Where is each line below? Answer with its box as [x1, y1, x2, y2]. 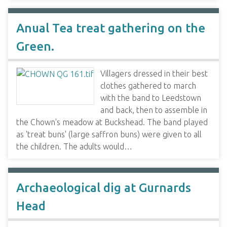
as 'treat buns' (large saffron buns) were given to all [16, 130, 202, 139]
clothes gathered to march [100, 81, 196, 90]
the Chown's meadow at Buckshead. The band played [16, 118, 208, 127]
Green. [16, 40, 54, 53]
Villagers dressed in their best [100, 69, 208, 78]
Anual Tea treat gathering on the [16, 21, 205, 35]
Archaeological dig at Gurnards [16, 181, 191, 195]
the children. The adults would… [16, 142, 132, 151]
